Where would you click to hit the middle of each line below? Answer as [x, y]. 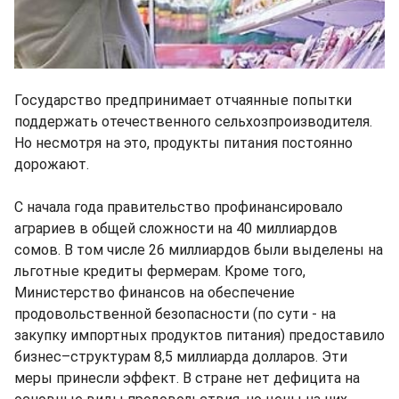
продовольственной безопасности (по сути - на [175, 314]
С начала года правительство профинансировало [179, 208]
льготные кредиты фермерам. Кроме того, [160, 272]
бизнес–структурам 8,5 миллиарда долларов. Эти [181, 357]
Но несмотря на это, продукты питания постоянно [183, 143]
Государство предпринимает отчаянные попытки [183, 101]
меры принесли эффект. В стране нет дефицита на [187, 379]
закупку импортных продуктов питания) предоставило [199, 336]
